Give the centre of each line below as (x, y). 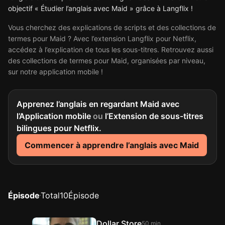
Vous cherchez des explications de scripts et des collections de (112, 27)
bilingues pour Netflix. (59, 128)
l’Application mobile (55, 116)
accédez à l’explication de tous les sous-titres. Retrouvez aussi (111, 49)
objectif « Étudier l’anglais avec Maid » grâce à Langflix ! (100, 8)
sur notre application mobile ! (55, 72)
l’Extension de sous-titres (153, 116)
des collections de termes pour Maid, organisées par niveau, (107, 61)
